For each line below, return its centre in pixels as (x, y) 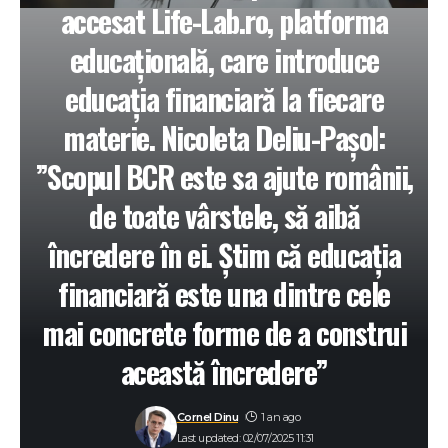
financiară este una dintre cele (224, 294)
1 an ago (281, 416)
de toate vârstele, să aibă (224, 216)
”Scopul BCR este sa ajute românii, (224, 177)
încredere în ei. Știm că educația (224, 255)
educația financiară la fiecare (224, 99)
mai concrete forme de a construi (224, 333)
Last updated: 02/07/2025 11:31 (245, 437)
